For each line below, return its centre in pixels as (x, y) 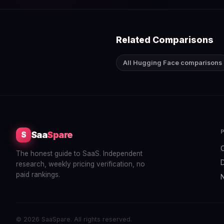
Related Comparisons (165, 39)
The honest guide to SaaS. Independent (79, 153)
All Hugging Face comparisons (172, 62)
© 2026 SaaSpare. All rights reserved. (74, 219)
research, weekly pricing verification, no (80, 164)
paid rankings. (38, 174)
